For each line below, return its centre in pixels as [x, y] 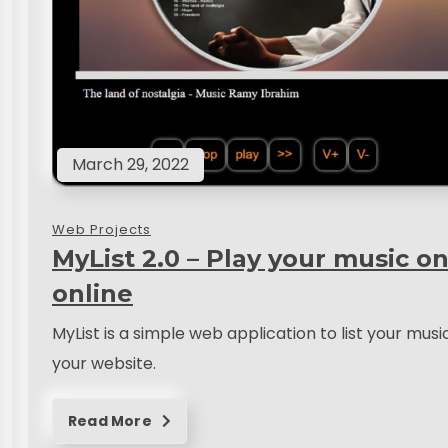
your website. [104, 363]
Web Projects [101, 229]
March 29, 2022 [130, 164]
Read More [111, 420]
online [92, 293]
